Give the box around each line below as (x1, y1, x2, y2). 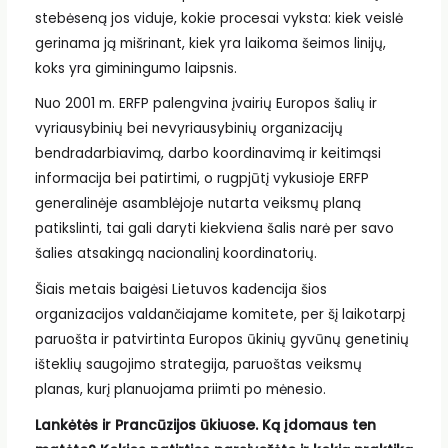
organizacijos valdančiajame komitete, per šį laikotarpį (34, 305, 405, 325)
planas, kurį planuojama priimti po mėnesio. (34, 380, 326, 400)
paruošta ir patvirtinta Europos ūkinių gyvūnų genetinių (34, 330, 409, 350)
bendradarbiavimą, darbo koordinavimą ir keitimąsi (34, 144, 381, 164)
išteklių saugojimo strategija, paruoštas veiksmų (34, 355, 362, 375)
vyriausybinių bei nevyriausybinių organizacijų (34, 119, 343, 139)
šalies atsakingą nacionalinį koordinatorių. (34, 244, 317, 264)
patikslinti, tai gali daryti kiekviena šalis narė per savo (34, 219, 394, 239)
